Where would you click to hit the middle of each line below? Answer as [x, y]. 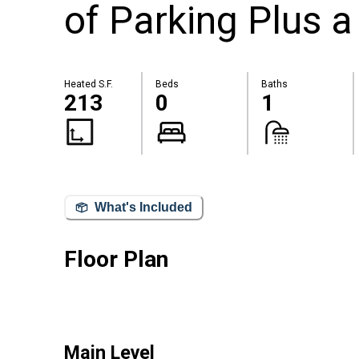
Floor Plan [116, 259]
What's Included [143, 208]
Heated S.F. [89, 85]
